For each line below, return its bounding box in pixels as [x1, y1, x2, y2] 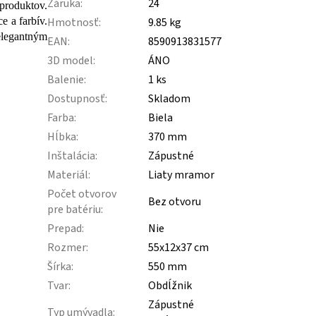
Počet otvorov [47, 186, 117, 202]
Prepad [47, 220, 83, 236]
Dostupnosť [47, 90, 106, 107]
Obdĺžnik [148, 277, 193, 293]
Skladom [148, 90, 191, 107]
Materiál [47, 166, 89, 183]
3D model [47, 52, 94, 68]
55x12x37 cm [148, 239, 209, 255]
